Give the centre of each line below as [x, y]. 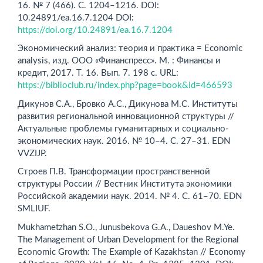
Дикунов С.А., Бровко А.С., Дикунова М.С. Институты [128, 104]
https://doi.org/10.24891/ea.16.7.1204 [95, 30]
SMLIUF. [34, 209]
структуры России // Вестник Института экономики [125, 184]
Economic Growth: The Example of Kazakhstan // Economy [131, 252]
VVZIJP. [32, 153]
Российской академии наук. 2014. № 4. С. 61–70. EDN [130, 196]
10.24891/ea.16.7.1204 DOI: [76, 18]
